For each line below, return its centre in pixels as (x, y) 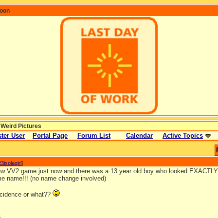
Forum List (94, 136)
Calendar (139, 136)
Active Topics (183, 136)
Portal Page (50, 136)
